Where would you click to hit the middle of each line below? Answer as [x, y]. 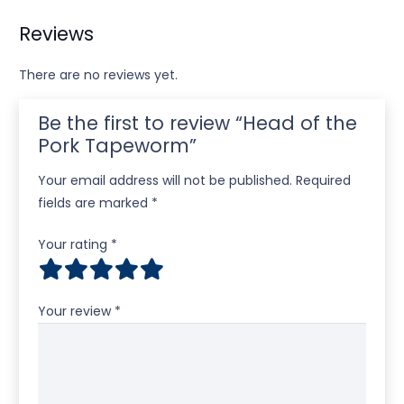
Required [323, 181]
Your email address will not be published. [165, 181]
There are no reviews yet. [98, 75]
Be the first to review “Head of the [197, 124]
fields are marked [95, 203]
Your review [76, 312]
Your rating [74, 245]
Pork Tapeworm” [120, 146]
